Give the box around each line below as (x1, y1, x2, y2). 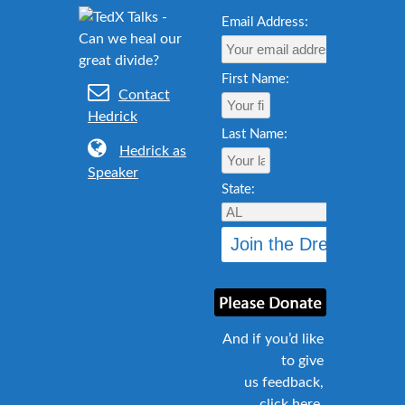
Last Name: (221, 127, 287, 141)
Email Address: (221, 14, 308, 29)
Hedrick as (119, 143, 186, 158)
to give (281, 353, 324, 368)
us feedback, (244, 374, 324, 390)
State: (221, 182, 255, 196)
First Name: (221, 71, 289, 86)
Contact (118, 87, 170, 102)
